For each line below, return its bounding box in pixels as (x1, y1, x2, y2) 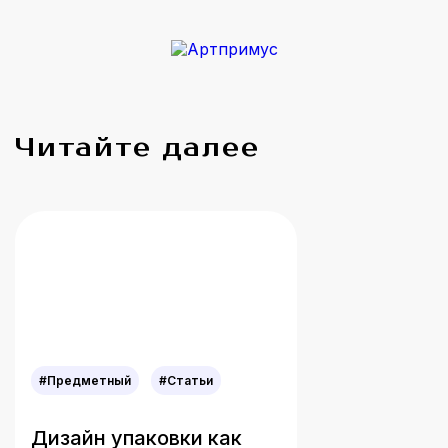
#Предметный (39, 373, 131, 389)
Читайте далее (15, 132, 260, 165)
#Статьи (159, 373, 213, 389)
